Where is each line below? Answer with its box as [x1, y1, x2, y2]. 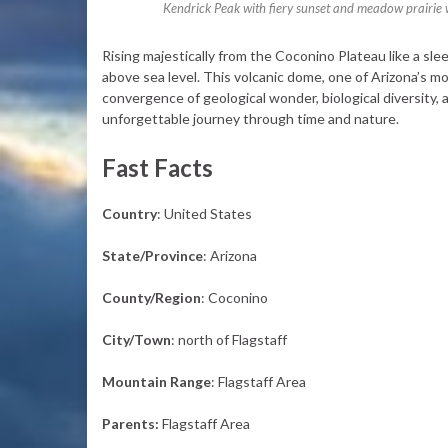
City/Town [102, 331, 171, 348]
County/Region [102, 289, 201, 306]
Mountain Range [102, 373, 211, 390]
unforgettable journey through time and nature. [102, 110, 399, 127]
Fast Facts [102, 153, 213, 182]
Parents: [102, 415, 159, 432]
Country [102, 205, 157, 222]
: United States [157, 205, 252, 222]
